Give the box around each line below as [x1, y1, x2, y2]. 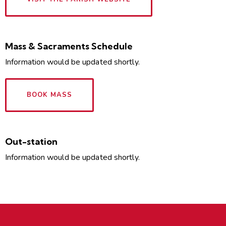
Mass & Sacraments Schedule [5, 40, 133, 52]
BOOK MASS [27, 90, 72, 100]
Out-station [5, 136, 58, 148]
